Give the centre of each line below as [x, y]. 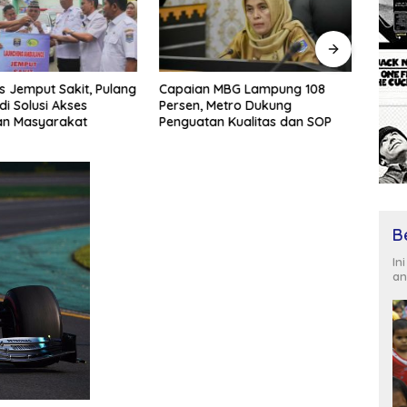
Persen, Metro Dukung [226, 105]
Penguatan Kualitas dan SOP [246, 121]
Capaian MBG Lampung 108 [243, 89]
